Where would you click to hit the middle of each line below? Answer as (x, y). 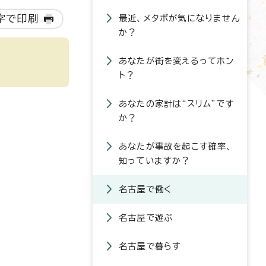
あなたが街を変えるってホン (177, 61)
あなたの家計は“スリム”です (177, 104)
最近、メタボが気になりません (180, 18)
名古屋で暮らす (150, 246)
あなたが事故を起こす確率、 (176, 146)
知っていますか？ (155, 161)
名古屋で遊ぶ (146, 218)
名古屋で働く (145, 189)
